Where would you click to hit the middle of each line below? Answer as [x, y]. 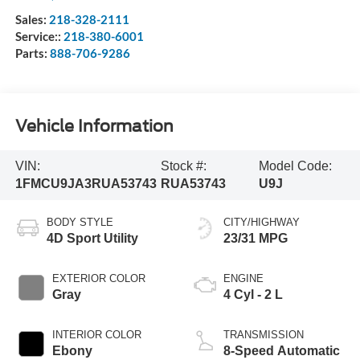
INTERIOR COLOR [96, 334]
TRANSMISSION [264, 334]
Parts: [32, 53]
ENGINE [243, 278]
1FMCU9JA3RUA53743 [86, 183]
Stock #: [183, 166]
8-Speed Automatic [282, 350]
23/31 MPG [256, 238]
